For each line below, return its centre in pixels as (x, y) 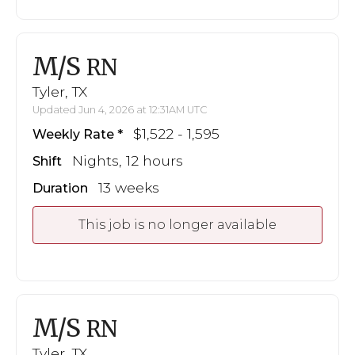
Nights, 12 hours (128, 160)
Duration (60, 188)
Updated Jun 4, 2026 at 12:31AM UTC (120, 109)
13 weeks (129, 187)
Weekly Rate (73, 134)
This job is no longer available (177, 224)
